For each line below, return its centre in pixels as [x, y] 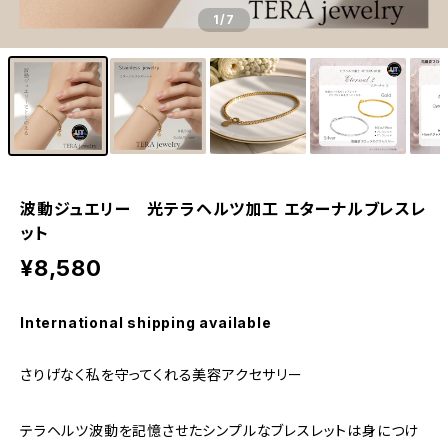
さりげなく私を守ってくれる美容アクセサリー [161, 374]
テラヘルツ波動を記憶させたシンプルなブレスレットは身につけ [220, 430]
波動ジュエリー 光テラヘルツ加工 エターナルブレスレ [223, 209]
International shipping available [146, 322]
